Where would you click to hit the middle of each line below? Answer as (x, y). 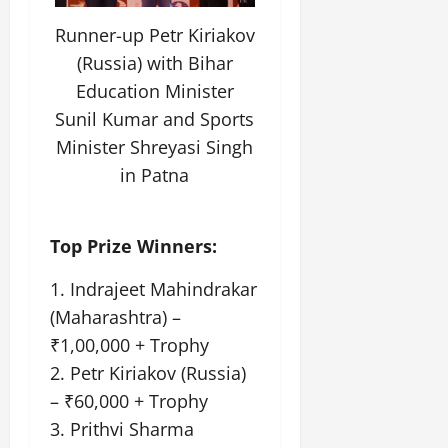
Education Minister (154, 91)
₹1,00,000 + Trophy (129, 344)
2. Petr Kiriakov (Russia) (148, 372)
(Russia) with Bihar (154, 63)
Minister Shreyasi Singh (155, 147)
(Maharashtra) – (115, 316)
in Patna (155, 175)
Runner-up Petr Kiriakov (154, 35)
